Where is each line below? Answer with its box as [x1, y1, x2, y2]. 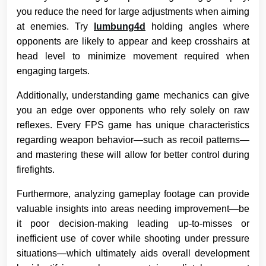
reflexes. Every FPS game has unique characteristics [17, 120, 249, 131]
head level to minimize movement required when [17, 51, 249, 62]
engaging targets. [17, 66, 90, 77]
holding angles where [145, 21, 249, 32]
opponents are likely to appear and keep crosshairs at [17, 36, 249, 47]
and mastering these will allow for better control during [17, 150, 249, 160]
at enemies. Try [17, 21, 94, 32]
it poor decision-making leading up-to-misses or [17, 218, 249, 229]
